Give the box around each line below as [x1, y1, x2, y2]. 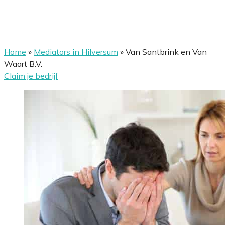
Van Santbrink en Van [126, 47, 207, 57]
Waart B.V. [4, 59, 42, 69]
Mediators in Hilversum [34, 47, 118, 57]
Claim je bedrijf [4, 71, 58, 81]
